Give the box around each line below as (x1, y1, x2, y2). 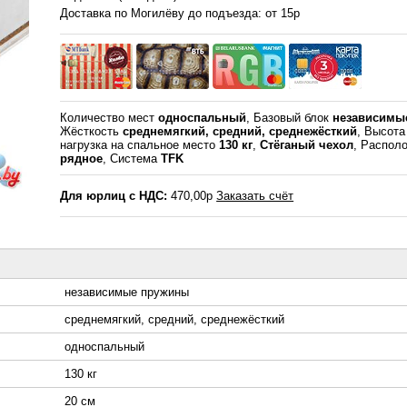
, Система (103, 152, 162, 166)
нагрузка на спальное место (60, 138, 220, 153)
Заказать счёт (216, 189, 294, 203)
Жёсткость (60, 124, 124, 139)
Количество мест (60, 111, 159, 125)
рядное (60, 152, 104, 166)
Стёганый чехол (260, 138, 354, 153)
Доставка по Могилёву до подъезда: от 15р (60, 6, 301, 21)
